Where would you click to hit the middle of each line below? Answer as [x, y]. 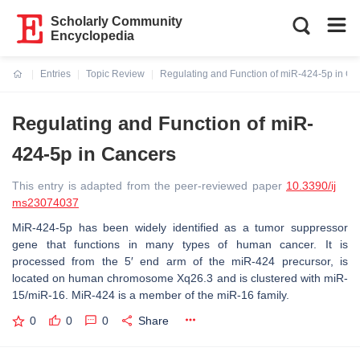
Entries [55, 74]
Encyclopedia [93, 36]
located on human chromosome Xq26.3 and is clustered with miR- [180, 278]
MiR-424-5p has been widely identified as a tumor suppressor [180, 227]
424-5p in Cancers [94, 154]
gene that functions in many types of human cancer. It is [180, 244]
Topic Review [115, 74]
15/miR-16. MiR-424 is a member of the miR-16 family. [151, 295]
